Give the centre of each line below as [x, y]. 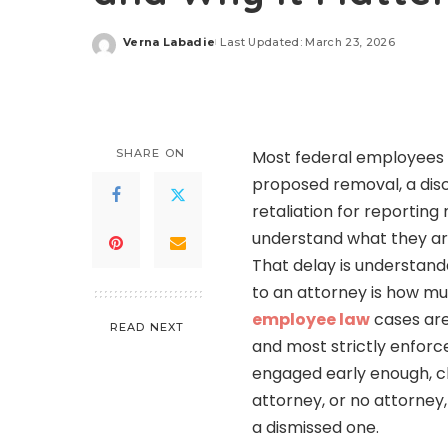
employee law [311, 319]
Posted [146, 49]
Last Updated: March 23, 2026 [308, 42]
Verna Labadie [169, 42]
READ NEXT [147, 326]
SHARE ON [150, 152]
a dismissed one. [315, 427]
